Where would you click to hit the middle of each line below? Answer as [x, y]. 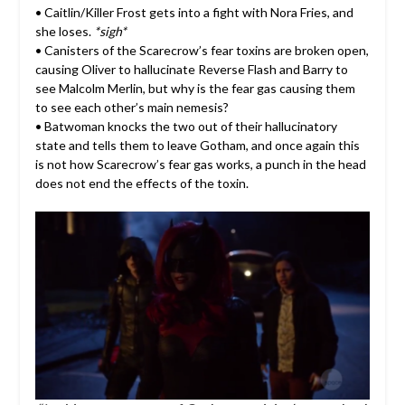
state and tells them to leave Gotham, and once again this [197, 145]
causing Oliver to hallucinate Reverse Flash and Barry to [191, 69]
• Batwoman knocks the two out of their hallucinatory [186, 126]
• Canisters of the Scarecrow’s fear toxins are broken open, [202, 50]
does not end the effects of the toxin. [141, 183]
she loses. [64, 31]
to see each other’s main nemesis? [132, 107]
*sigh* [110, 31]
